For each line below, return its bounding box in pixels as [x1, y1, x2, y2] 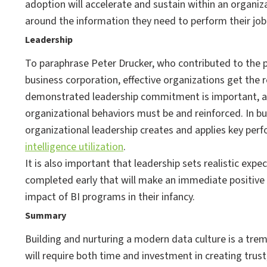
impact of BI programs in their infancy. [25, 189, 195, 204]
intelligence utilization [25, 139, 123, 154]
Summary [25, 209, 66, 222]
